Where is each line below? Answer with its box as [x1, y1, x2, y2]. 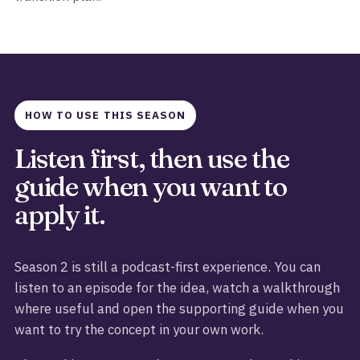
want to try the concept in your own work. [14, 321, 264, 338]
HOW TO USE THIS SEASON [25, 108, 186, 122]
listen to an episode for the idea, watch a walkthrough [14, 279, 340, 297]
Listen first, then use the [14, 141, 289, 175]
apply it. [14, 198, 105, 231]
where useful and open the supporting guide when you [14, 300, 344, 317]
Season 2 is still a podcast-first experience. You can [14, 258, 321, 276]
